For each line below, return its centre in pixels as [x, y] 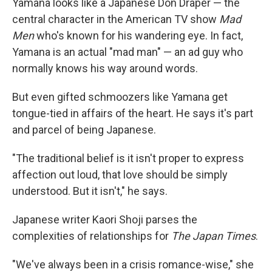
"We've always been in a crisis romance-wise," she [133, 264]
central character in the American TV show [116, 19]
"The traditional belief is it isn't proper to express [128, 158]
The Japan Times [213, 236]
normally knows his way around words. [105, 68]
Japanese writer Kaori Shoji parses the [105, 219]
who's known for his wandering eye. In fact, [138, 35]
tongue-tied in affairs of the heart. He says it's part [133, 113]
